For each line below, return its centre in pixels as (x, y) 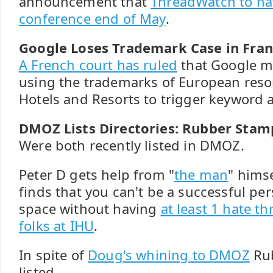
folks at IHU (57, 226)
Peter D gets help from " (97, 175)
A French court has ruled (98, 65)
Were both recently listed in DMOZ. (132, 145)
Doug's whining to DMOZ (169, 255)
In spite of (54, 255)
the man (201, 175)
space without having (90, 209)
